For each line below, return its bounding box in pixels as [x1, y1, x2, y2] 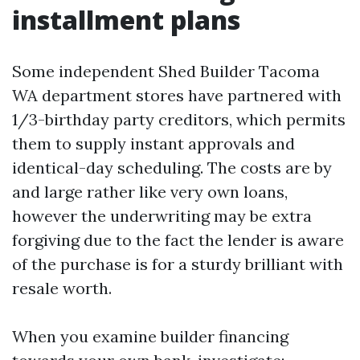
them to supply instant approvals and [12, 133, 295, 153]
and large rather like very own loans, [12, 181, 288, 202]
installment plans [12, 2, 240, 37]
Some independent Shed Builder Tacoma [12, 60, 320, 81]
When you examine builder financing [12, 325, 288, 346]
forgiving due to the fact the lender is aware [12, 229, 344, 250]
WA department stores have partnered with [12, 84, 342, 105]
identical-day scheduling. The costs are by [12, 157, 332, 178]
